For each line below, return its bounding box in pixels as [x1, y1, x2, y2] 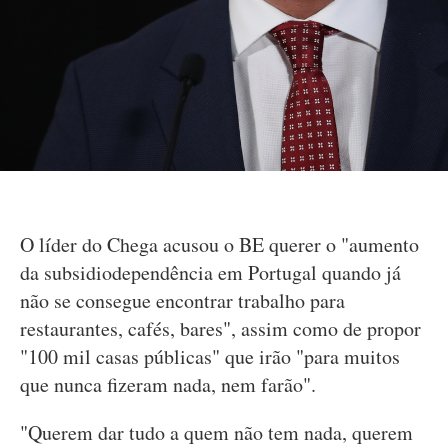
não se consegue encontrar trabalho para [20, 287, 345, 315]
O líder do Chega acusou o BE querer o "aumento [20, 231, 419, 259]
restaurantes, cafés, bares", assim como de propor [20, 315, 421, 343]
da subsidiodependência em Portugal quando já [20, 259, 401, 287]
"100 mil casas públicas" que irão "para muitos [20, 343, 400, 371]
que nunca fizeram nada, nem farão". [20, 371, 316, 399]
